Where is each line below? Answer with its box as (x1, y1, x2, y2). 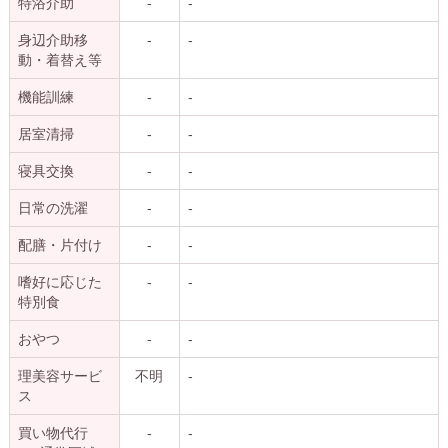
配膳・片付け (17, 236, 102, 253)
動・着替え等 (17, 51, 102, 68)
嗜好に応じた (17, 273, 102, 290)
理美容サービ (17, 367, 102, 384)
